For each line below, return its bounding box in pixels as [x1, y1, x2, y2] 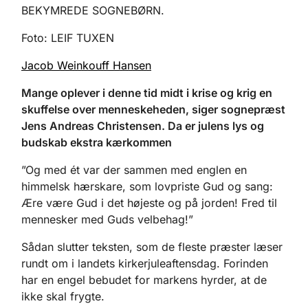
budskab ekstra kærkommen [21, 135, 172, 149]
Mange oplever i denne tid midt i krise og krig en [21, 85, 272, 100]
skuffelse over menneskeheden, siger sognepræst [21, 102, 285, 116]
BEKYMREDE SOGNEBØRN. [21, 3, 164, 17]
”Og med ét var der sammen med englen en [21, 162, 247, 177]
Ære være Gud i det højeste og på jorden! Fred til [21, 195, 277, 210]
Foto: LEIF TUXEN [21, 30, 114, 45]
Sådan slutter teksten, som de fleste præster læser [21, 239, 283, 254]
